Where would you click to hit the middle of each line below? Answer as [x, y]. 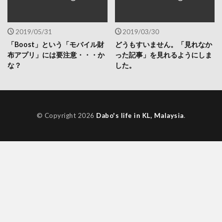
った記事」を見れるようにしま [163, 55]
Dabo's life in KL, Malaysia [140, 116]
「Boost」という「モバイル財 [56, 45]
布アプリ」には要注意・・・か [56, 55]
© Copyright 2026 [66, 116]
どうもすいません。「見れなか [163, 45]
